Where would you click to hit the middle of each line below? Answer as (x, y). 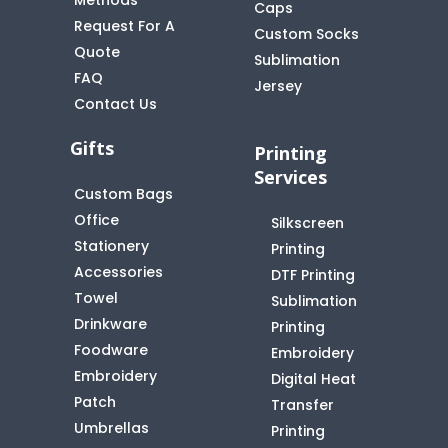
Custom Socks (306, 33)
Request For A (125, 25)
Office (97, 219)
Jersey (277, 85)
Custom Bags (124, 193)
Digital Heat (313, 378)
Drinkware (111, 323)
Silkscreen (307, 222)
